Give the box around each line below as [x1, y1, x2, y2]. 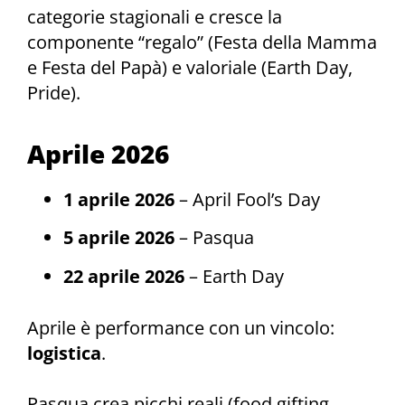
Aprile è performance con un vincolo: [27, 315, 334, 340]
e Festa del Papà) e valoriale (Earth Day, [27, 55, 353, 80]
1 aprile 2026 [63, 186, 174, 212]
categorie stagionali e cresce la [27, 5, 282, 30]
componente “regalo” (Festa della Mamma [27, 30, 377, 55]
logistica [27, 340, 101, 365]
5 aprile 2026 [63, 225, 174, 250]
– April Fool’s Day [174, 186, 320, 212]
